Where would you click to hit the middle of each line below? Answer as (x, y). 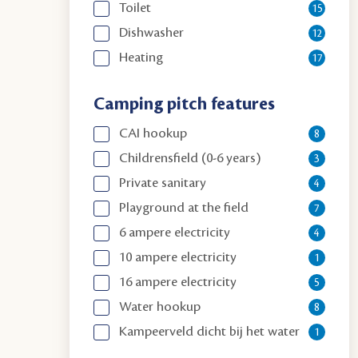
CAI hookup (153, 133)
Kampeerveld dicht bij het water (210, 332)
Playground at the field (184, 208)
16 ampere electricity (178, 282)
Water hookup (160, 307)
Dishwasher (152, 33)
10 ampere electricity (178, 257)
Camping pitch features (185, 104)
